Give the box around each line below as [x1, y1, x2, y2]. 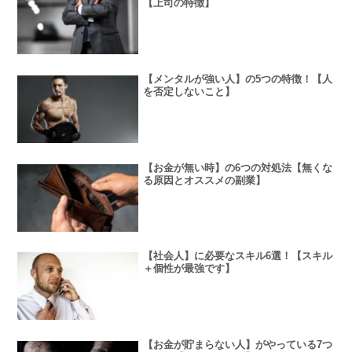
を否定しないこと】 [143, 85, 236, 97]
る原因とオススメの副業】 [143, 174, 266, 186]
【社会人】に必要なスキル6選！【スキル [143, 250, 333, 262]
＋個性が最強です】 [143, 262, 236, 275]
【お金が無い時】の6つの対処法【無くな [143, 161, 333, 174]
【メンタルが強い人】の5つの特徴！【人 [143, 72, 333, 85]
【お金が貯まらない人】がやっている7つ [143, 338, 333, 350]
